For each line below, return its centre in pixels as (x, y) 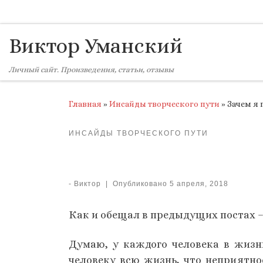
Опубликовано (141, 184)
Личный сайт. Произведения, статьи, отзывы (91, 70)
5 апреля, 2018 (199, 184)
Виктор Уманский (96, 46)
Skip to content (46, 16)
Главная (85, 104)
